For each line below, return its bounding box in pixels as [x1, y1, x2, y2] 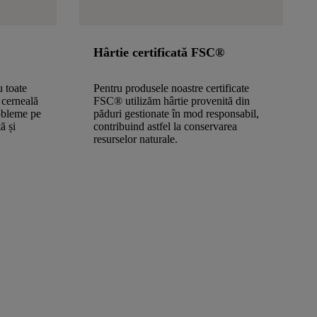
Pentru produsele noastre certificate [93, 82, 249, 95]
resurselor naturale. [93, 133, 178, 146]
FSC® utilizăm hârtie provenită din [93, 95, 250, 108]
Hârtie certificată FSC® [93, 45, 224, 60]
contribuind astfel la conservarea [93, 120, 237, 133]
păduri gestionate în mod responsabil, [93, 108, 259, 120]
